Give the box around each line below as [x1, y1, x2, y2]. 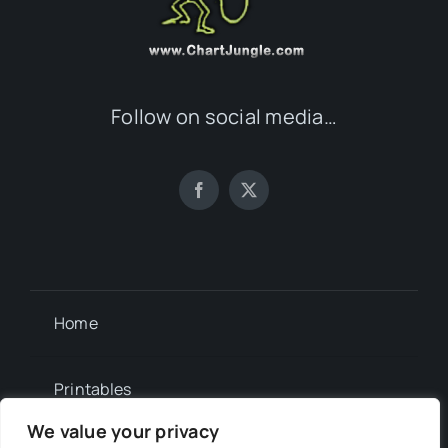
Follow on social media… [111, 103, 337, 131]
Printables [53, 378, 132, 401]
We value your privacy [27, 419, 220, 443]
